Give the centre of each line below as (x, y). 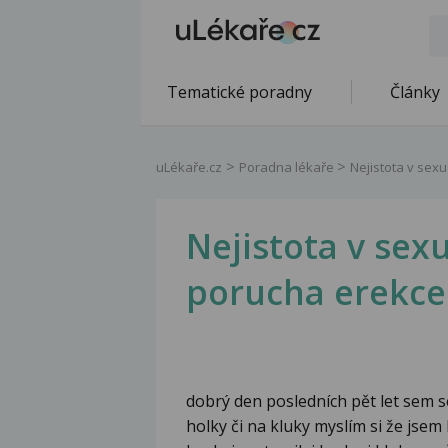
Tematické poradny (239, 92)
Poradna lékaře (288, 167)
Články (415, 92)
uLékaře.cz (189, 167)
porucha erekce (316, 292)
